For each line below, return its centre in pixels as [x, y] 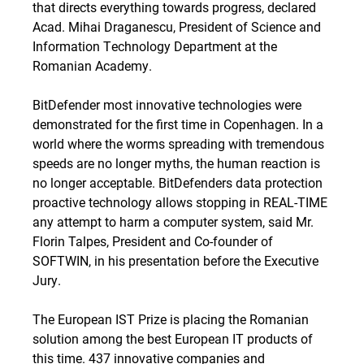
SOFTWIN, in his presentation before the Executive [175, 260]
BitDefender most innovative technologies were [167, 104]
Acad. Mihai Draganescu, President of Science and [177, 26]
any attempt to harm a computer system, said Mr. [173, 221]
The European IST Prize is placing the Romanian [171, 319]
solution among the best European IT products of [173, 338]
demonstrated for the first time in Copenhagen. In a [178, 124]
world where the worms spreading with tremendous [178, 143]
